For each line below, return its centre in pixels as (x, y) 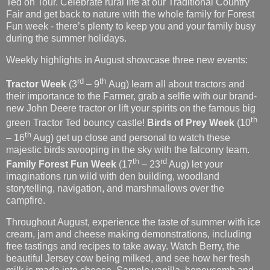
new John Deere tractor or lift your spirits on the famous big (131, 57)
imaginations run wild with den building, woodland (113, 125)
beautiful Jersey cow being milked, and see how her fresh (128, 207)
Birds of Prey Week (191, 72)
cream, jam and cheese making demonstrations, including (129, 183)
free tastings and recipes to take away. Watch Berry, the (123, 195)
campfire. (26, 149)
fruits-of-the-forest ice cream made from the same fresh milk (131, 231)
